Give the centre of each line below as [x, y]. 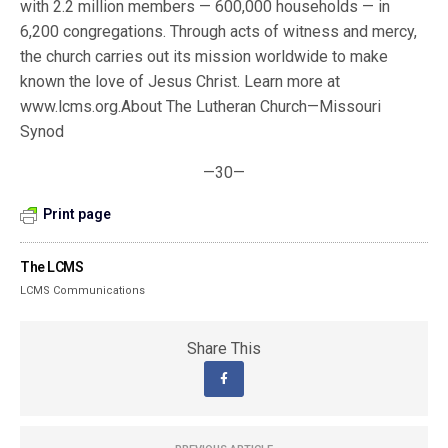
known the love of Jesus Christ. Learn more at [180, 81]
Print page [77, 214]
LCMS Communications [83, 290]
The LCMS [52, 267]
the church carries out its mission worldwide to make [204, 56]
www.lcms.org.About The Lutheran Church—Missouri [201, 106]
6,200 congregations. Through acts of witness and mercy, [219, 31]
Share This [224, 348]
